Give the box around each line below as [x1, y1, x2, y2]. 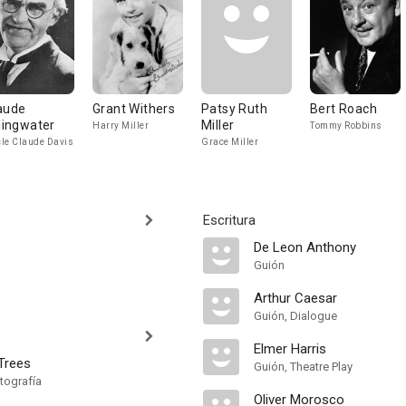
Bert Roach [310, 101, 377, 116]
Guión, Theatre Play [254, 360, 353, 373]
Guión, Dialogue [254, 309, 337, 323]
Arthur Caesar [254, 290, 337, 306]
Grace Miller [201, 137, 258, 147]
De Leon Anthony [254, 239, 356, 256]
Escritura [203, 212, 256, 228]
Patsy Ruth [201, 101, 267, 116]
